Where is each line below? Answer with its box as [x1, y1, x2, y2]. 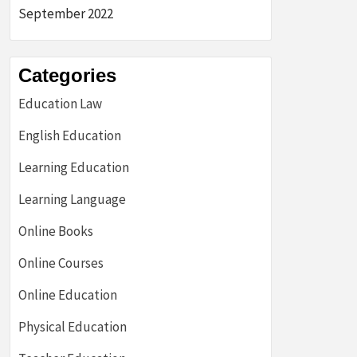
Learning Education [18, 159, 129, 176]
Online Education [18, 286, 117, 304]
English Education [18, 127, 121, 144]
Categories [18, 65, 116, 86]
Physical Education [18, 318, 127, 335]
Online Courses [18, 254, 104, 272]
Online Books [18, 222, 93, 240]
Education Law [18, 95, 102, 112]
